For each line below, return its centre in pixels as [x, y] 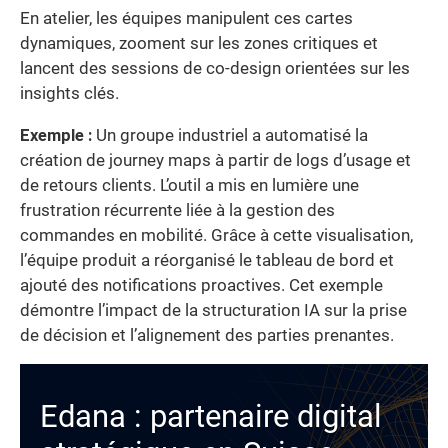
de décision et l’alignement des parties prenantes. [207, 335]
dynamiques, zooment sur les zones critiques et [199, 44]
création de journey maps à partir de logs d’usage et [215, 160]
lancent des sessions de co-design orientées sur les [215, 69]
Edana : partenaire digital [211, 416]
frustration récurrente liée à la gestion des [177, 210]
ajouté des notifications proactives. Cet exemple [201, 285]
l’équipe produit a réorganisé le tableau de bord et [207, 260]
